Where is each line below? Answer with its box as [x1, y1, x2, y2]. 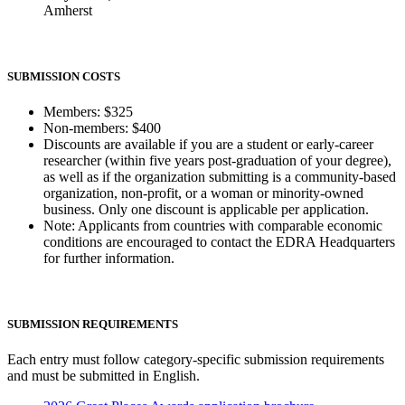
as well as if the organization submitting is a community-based [43, 168, 396, 184]
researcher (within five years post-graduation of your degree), [43, 152, 391, 168]
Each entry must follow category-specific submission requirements [7, 352, 384, 368]
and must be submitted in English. [7, 368, 200, 384]
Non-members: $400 [43, 119, 161, 136]
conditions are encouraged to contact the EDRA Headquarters [43, 233, 395, 250]
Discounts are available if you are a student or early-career [43, 136, 373, 152]
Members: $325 [43, 103, 133, 119]
